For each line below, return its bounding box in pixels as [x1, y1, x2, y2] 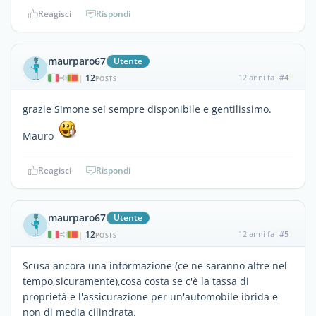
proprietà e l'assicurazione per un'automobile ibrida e [23, 289, 278, 303]
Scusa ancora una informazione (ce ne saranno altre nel [23, 258, 287, 272]
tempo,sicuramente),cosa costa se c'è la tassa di [23, 274, 249, 288]
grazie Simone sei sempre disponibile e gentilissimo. [23, 102, 272, 116]
